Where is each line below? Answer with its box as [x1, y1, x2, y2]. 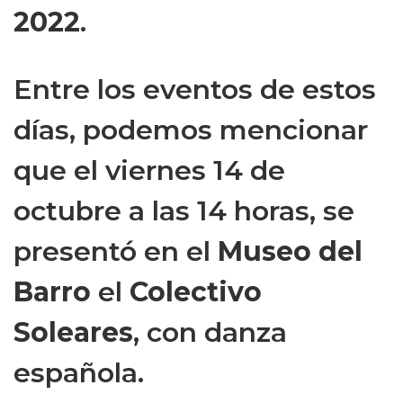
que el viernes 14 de [13, 154, 285, 187]
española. [13, 356, 144, 390]
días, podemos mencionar [13, 113, 368, 147]
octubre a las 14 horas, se [13, 194, 354, 228]
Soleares [13, 316, 133, 349]
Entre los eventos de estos [13, 73, 376, 106]
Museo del [218, 235, 363, 268]
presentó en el [13, 235, 218, 268]
